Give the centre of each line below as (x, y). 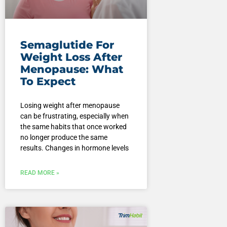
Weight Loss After (71, 57)
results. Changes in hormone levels (74, 148)
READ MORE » (40, 173)
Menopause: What (71, 69)
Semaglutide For (67, 45)
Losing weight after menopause (70, 106)
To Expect (48, 82)
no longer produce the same (64, 138)
